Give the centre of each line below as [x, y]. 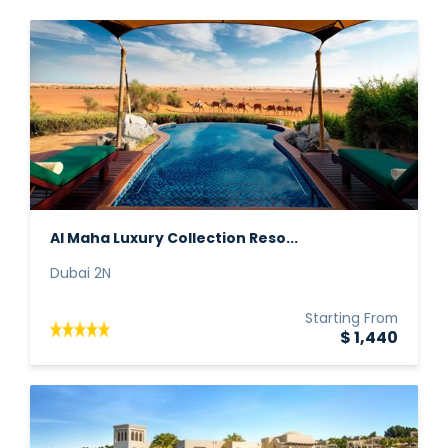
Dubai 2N [80, 274]
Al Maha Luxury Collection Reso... [174, 239]
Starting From [351, 319]
